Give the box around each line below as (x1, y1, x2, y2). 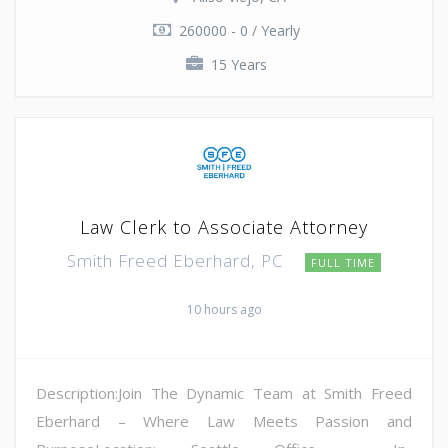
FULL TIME (311, 254, 375, 270)
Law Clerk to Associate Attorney (80, 214, 368, 239)
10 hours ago (186, 300, 262, 318)
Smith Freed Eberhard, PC (67, 248, 289, 272)
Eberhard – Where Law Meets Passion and (36, 410, 412, 431)
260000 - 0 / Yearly (178, 20, 300, 40)
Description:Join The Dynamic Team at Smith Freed (36, 382, 412, 403)
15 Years (211, 54, 267, 74)
